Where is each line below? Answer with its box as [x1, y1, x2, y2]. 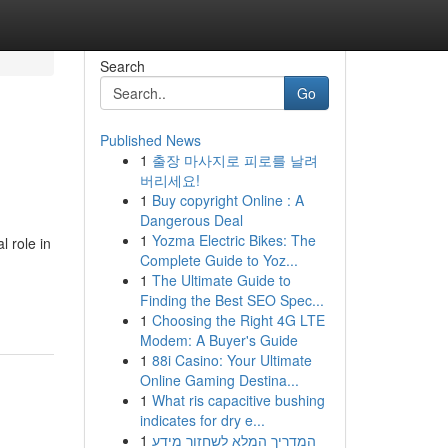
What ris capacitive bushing [151, 390, 325, 410]
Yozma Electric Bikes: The [151, 230, 316, 250]
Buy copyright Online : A [151, 190, 304, 210]
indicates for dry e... [139, 410, 265, 430]
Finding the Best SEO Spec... [139, 290, 324, 310]
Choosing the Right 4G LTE [151, 310, 325, 330]
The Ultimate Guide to [151, 270, 291, 290]
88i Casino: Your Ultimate [151, 350, 312, 370]
